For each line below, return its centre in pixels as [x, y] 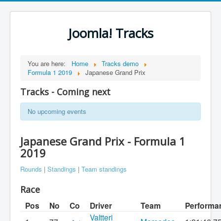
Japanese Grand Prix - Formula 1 [103, 141]
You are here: [49, 63]
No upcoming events [57, 111]
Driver [101, 205]
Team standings [104, 169]
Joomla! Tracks [110, 33]
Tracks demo [120, 63]
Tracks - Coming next [65, 92]
